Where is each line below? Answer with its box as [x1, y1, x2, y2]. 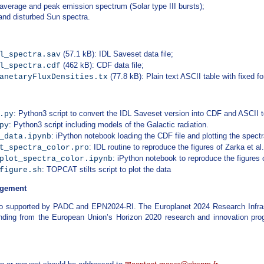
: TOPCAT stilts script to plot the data [42, 164, 171, 174]
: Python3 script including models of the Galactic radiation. [9, 120, 209, 129]
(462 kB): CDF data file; [61, 60, 144, 70]
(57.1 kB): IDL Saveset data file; [61, 49, 174, 58]
